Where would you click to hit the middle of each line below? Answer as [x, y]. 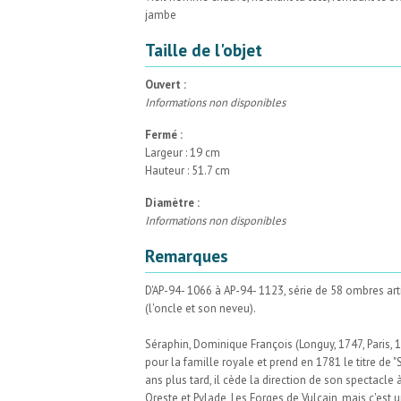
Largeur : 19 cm [183, 152]
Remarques [187, 255]
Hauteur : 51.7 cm [188, 170]
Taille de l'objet [204, 49]
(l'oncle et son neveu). [200, 308]
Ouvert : [166, 84]
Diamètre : [172, 202]
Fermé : [164, 134]
